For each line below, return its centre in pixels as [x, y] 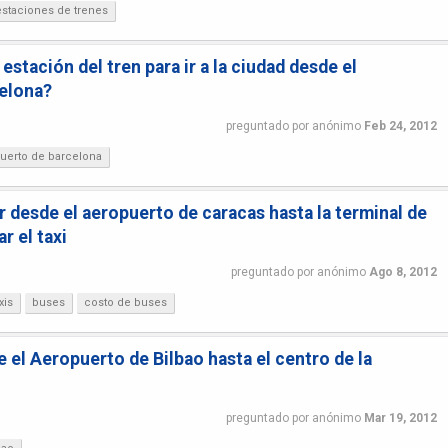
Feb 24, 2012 [400, 125]
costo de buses [125, 302]
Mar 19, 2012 [400, 417]
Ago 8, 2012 [402, 271]
